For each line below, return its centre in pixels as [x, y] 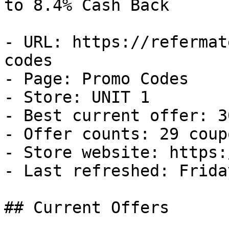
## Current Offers [87, 208]
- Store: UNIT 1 [77, 97]
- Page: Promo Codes [96, 79]
